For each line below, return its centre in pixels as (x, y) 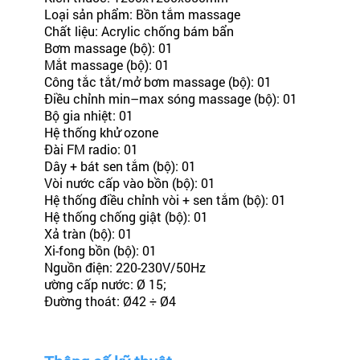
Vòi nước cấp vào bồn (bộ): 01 (129, 183)
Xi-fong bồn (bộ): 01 (100, 250)
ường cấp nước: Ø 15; (106, 284)
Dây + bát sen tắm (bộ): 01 (120, 166)
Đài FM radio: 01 (91, 149)
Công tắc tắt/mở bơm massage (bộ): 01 (157, 82)
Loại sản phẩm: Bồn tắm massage (142, 14)
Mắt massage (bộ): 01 (106, 65)
